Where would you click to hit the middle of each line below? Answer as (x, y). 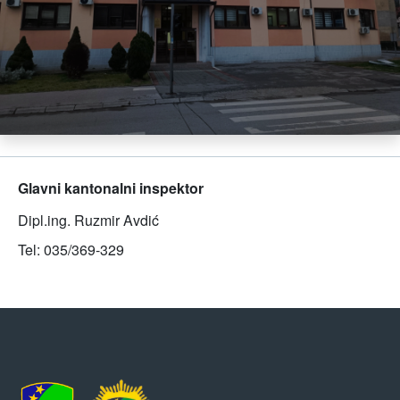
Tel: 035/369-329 (71, 250)
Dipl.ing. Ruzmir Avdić (90, 221)
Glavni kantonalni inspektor (111, 188)
